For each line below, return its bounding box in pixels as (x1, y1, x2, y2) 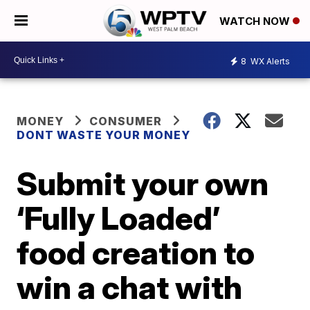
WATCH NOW (219, 15, 293, 28)
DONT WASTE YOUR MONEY (17, 128, 191, 142)
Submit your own (17, 164, 269, 203)
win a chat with (17, 268, 243, 307)
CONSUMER (89, 114, 163, 128)
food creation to (17, 233, 255, 272)
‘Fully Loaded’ (17, 199, 221, 237)
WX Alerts (248, 55, 290, 66)
